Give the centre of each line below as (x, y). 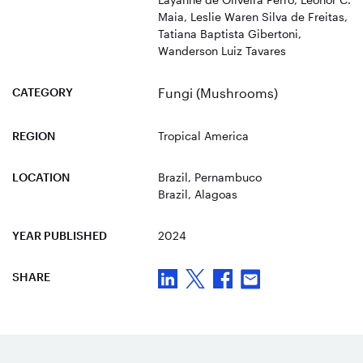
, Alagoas (213, 194)
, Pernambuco (225, 177)
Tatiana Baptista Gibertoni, (230, 33)
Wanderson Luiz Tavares (222, 50)
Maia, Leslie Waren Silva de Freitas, (253, 16)
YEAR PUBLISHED (60, 235)
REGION (34, 135)
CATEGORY (43, 92)
